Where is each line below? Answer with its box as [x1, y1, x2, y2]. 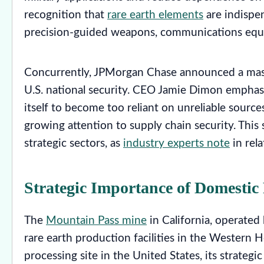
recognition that [24, 9, 107, 21]
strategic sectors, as [24, 137, 123, 149]
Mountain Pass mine [46, 214, 147, 226]
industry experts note [123, 137, 230, 149]
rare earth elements [107, 9, 203, 21]
